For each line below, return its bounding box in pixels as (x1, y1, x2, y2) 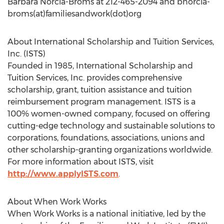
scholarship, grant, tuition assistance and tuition (7, 85, 192, 94)
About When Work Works (7, 197, 106, 206)
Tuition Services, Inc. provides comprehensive (7, 73, 182, 82)
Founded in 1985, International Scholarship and (7, 61, 193, 70)
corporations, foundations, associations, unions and (7, 133, 205, 142)
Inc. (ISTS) (7, 49, 45, 58)
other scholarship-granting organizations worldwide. (7, 145, 212, 154)
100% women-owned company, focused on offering (7, 109, 210, 118)
